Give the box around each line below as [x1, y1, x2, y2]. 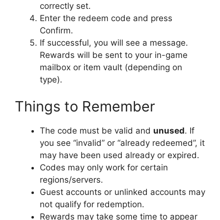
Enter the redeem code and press [40, 13, 172, 23]
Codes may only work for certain [40, 163, 168, 173]
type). [40, 74, 62, 84]
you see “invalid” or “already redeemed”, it [40, 138, 205, 148]
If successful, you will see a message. [40, 37, 188, 48]
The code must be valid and [40, 126, 153, 136]
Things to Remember [15, 98, 155, 115]
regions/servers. [40, 175, 103, 185]
